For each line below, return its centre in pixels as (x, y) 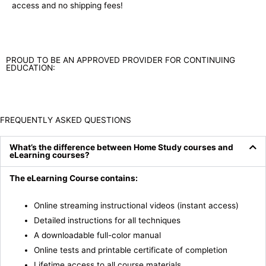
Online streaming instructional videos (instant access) (137, 206)
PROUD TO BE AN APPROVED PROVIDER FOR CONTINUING (121, 60)
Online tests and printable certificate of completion (131, 250)
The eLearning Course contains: (74, 178)
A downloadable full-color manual (98, 235)
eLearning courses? (50, 155)
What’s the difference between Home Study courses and (121, 147)
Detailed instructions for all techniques (107, 221)
